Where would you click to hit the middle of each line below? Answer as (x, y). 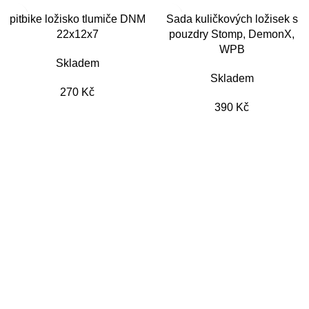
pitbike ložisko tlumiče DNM (77, 19)
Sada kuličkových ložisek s (232, 19)
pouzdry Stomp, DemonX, (232, 34)
